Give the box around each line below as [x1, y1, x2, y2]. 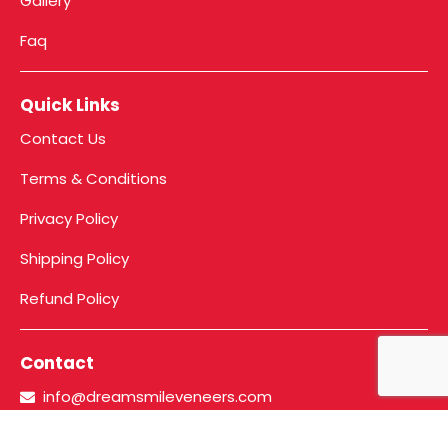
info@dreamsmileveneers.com [43, 386, 272, 408]
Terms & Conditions [20, 168, 167, 190]
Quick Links [20, 93, 120, 118]
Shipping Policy [20, 248, 129, 270]
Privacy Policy [20, 208, 118, 230]
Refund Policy [20, 288, 119, 310]
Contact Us [20, 128, 106, 150]
